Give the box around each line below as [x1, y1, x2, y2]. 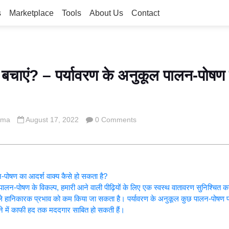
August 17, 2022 [24, 116, 81, 124]
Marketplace [9, 9, 54, 17]
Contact [131, 9, 159, 17]
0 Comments [95, 116, 136, 124]
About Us [89, 9, 123, 17]
